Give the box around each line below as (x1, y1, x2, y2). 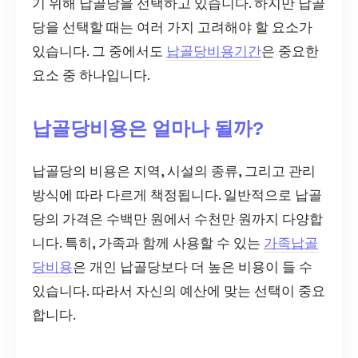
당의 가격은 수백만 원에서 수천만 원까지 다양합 (32, 209, 323, 228)
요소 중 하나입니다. (32, 66, 150, 84)
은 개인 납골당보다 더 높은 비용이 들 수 (73, 257, 312, 276)
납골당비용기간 (166, 42, 261, 60)
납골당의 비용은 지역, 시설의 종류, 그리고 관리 (32, 161, 316, 180)
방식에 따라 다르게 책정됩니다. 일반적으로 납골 (32, 185, 322, 204)
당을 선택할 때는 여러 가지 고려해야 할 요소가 (32, 18, 312, 36)
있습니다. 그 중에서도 (32, 42, 166, 60)
